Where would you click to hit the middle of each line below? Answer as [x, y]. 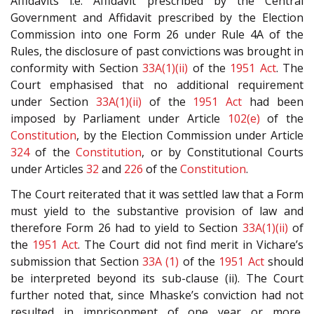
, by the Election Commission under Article [190, 135]
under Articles [48, 169]
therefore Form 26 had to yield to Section [127, 228]
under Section [53, 101]
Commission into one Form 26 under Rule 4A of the [157, 34]
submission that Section [76, 262]
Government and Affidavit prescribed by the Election [157, 17]
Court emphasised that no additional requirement [157, 84]
